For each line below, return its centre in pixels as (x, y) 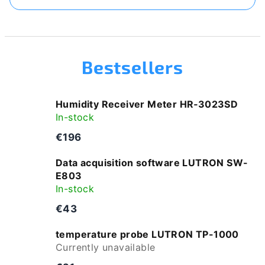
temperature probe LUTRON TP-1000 (147, 234)
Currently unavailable (106, 247)
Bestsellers (132, 67)
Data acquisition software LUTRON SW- (152, 163)
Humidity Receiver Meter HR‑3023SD (147, 104)
